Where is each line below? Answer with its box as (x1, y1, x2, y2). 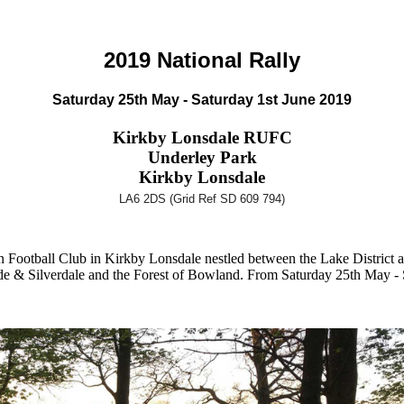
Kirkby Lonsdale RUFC (112, 127, 292, 147)
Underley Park (147, 147, 257, 167)
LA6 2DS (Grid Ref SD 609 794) (119, 191, 285, 206)
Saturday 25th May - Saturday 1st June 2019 (52, 92, 352, 108)
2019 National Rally (104, 48, 300, 73)
